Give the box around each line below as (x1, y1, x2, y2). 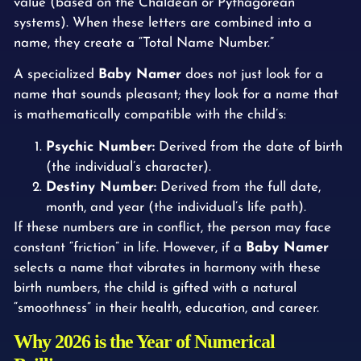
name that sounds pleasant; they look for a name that (14, 88, 338, 102)
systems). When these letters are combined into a (14, 15, 312, 30)
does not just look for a (181, 68, 323, 82)
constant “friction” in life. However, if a (14, 240, 246, 255)
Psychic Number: (46, 139, 155, 154)
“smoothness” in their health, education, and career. (14, 301, 319, 315)
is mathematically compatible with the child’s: (14, 108, 286, 122)
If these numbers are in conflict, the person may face (14, 220, 331, 234)
